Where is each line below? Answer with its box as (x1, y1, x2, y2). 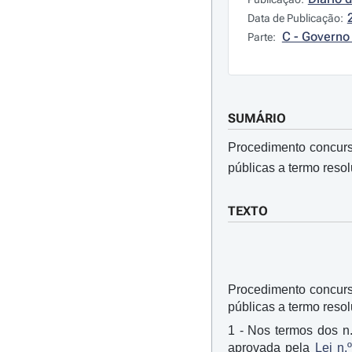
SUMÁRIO (227, 111, 286, 126)
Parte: (247, 31, 278, 43)
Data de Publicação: (247, 12, 343, 24)
